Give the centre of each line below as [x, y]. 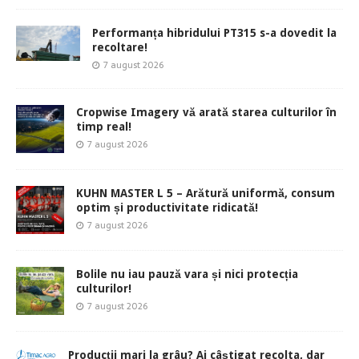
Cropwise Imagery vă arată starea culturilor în [206, 113]
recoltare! [120, 48]
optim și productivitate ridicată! [167, 208]
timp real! [104, 127]
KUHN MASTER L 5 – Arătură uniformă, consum [206, 194]
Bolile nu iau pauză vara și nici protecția [187, 274]
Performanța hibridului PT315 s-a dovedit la [214, 33]
